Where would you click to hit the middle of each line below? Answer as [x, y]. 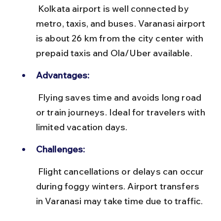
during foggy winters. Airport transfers [119, 186]
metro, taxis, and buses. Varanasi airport [122, 23]
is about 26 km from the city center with [121, 38]
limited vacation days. [82, 127]
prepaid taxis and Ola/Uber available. [114, 53]
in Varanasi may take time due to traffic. [119, 201]
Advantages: [63, 75]
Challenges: [60, 149]
